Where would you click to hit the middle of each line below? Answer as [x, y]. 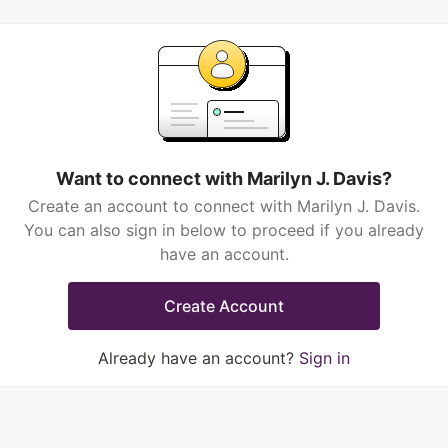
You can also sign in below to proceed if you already [224, 230]
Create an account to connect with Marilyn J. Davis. [224, 206]
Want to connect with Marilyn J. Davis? [224, 178]
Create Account [224, 306]
